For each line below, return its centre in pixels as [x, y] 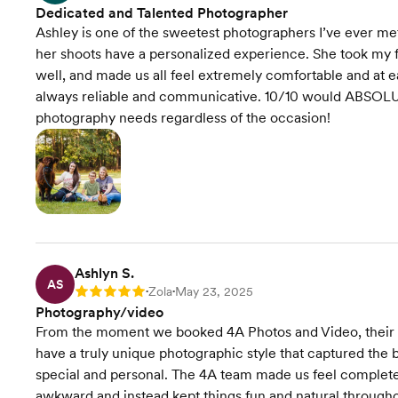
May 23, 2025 [214, 292]
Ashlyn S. [104, 274]
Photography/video [99, 313]
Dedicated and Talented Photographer [162, 13]
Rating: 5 [99, 294]
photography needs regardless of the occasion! [183, 118]
